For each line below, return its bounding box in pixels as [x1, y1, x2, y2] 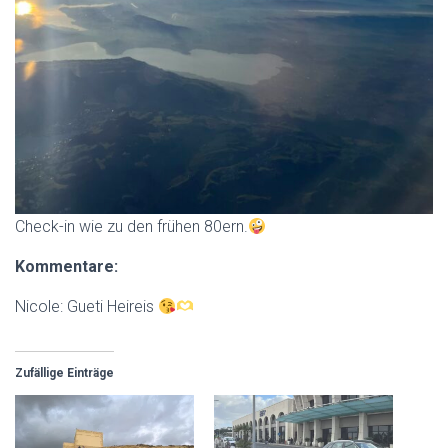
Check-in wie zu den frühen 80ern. [15, 216, 248, 236]
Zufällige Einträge [15, 365, 114, 380]
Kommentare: [15, 256, 118, 276]
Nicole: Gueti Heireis [15, 296, 158, 316]
